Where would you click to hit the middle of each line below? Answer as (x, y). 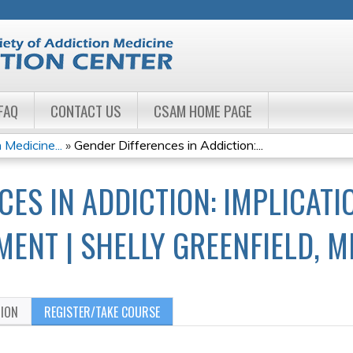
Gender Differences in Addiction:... (169, 145)
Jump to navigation (176, 9)
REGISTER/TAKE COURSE (102, 312)
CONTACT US (86, 111)
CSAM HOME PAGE (203, 111)
